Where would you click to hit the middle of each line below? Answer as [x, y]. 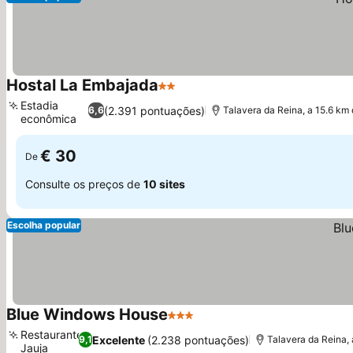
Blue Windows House [87, 314]
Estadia [39, 105]
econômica [48, 119]
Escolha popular [44, 225]
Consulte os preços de [84, 184]
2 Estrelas [187, 94]
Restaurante [52, 334]
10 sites [164, 184]
